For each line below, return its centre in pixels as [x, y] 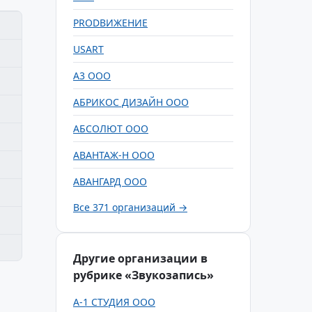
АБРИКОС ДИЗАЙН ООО [131, 102]
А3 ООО [92, 76]
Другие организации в [140, 258]
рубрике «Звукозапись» [143, 275]
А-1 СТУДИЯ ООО [114, 302]
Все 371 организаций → [130, 207]
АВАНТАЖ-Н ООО [114, 155]
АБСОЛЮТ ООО [111, 128]
